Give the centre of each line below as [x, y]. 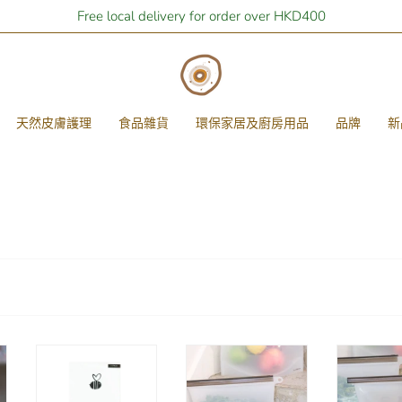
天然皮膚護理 [54, 123]
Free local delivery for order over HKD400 [201, 16]
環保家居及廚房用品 [252, 123]
